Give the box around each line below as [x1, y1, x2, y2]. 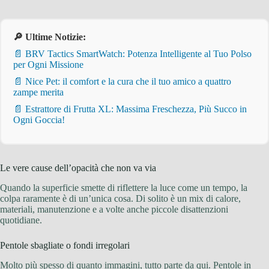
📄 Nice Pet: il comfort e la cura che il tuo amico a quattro [13, 76, 231, 87]
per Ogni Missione [13, 59, 83, 70]
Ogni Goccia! [13, 115, 65, 125]
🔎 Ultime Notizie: [13, 32, 86, 43]
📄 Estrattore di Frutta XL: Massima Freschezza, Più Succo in [13, 104, 247, 115]
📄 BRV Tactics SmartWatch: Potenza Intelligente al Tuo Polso [13, 49, 252, 59]
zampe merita [13, 87, 64, 98]
